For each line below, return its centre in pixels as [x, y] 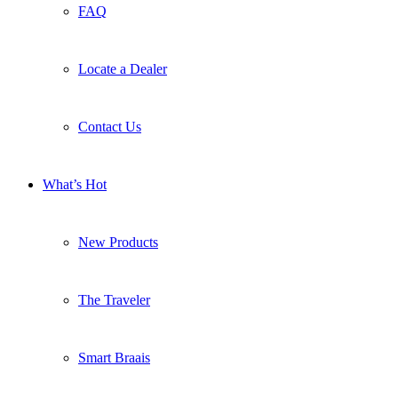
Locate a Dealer [123, 69]
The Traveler [114, 300]
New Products [118, 243]
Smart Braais [114, 358]
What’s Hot [75, 185]
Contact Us [110, 127]
